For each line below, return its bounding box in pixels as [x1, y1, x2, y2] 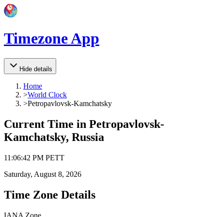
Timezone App [4, 30, 99, 47]
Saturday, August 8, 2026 [4, 170, 81, 178]
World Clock [28, 90, 67, 99]
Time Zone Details [4, 188, 95, 201]
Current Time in [4, 117, 89, 130]
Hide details [19, 65, 52, 73]
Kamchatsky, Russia [4, 130, 104, 143]
